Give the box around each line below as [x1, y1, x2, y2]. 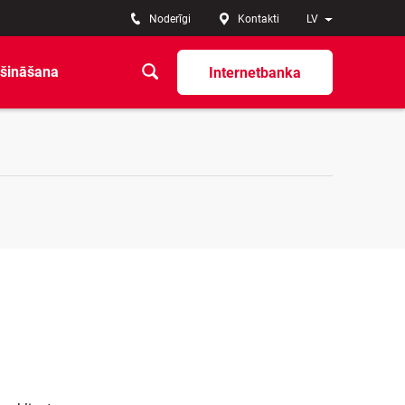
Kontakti [238, 13, 279, 25]
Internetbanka [209, 63, 301, 81]
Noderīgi [149, 13, 191, 25]
